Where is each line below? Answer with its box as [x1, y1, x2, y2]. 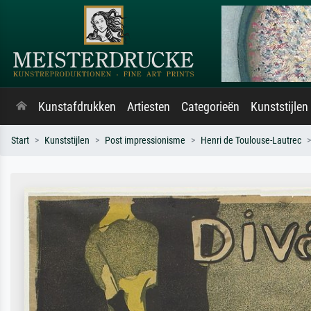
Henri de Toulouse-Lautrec [201, 135, 301, 146]
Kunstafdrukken [38, 100, 116, 114]
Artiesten [127, 100, 170, 114]
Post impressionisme [105, 135, 185, 146]
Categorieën [181, 100, 239, 114]
